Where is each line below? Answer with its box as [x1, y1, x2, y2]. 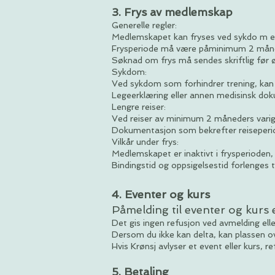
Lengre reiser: [112, 102, 166, 112]
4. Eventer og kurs [112, 188, 210, 201]
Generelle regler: [112, 20, 177, 30]
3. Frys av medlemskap [112, 6, 233, 18]
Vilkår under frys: [112, 137, 179, 147]
